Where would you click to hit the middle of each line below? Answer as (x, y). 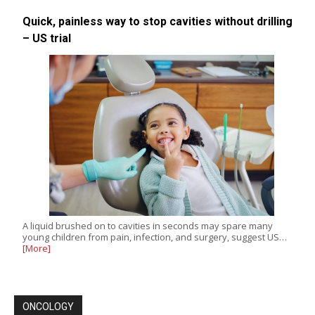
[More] (37, 248)
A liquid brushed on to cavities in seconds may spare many (148, 225)
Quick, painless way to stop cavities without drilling (157, 22)
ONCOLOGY (48, 306)
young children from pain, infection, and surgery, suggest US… (155, 237)
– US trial (47, 39)
